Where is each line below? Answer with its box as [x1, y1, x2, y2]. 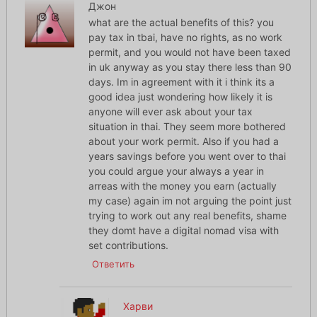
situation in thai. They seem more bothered [88, 120, 286, 133]
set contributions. [88, 239, 168, 252]
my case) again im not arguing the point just [88, 195, 292, 207]
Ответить [91, 258, 134, 270]
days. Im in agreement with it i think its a [88, 76, 275, 88]
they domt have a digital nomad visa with [88, 224, 279, 237]
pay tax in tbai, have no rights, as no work [88, 31, 282, 44]
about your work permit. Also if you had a [88, 135, 279, 148]
